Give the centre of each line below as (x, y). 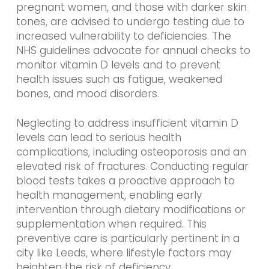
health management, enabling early (109, 195)
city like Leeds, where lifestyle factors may (123, 253)
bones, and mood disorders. (87, 93)
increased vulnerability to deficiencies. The (123, 36)
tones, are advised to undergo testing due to (130, 21)
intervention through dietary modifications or (131, 210)
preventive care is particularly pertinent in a (128, 239)
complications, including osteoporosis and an (131, 152)
